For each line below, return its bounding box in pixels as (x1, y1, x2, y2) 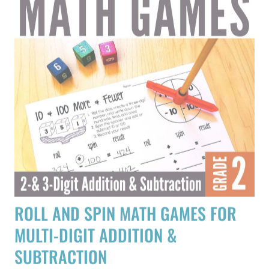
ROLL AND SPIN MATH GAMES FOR (14, 179, 237, 204)
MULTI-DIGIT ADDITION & (14, 201, 177, 225)
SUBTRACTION (14, 222, 107, 247)
